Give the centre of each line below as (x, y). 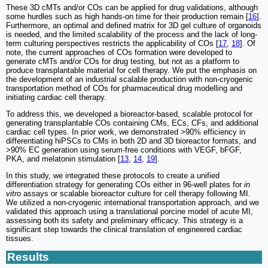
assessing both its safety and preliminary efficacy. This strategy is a (124, 221)
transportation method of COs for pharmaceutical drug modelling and (124, 89)
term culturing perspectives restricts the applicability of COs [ (112, 44)
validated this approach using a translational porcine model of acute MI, (130, 212)
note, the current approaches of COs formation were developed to (119, 53)
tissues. (20, 239)
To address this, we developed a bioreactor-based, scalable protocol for (129, 114)
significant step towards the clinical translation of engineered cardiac (124, 230)
